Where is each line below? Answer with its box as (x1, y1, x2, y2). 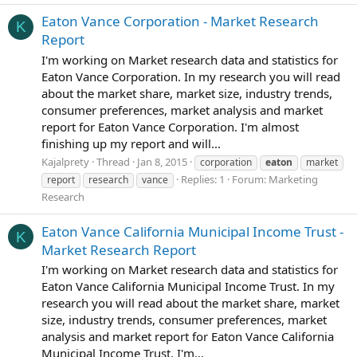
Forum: (232, 172, 269, 187)
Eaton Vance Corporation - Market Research (41, 11, 319, 30)
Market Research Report (41, 240, 196, 259)
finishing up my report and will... (41, 135, 221, 151)
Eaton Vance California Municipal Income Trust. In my (41, 278, 335, 295)
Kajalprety (41, 155, 89, 170)
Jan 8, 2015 (137, 155, 187, 170)
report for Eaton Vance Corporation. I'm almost (41, 118, 299, 135)
